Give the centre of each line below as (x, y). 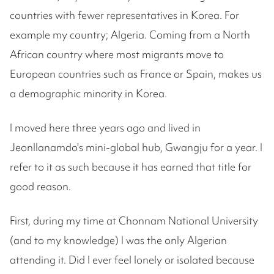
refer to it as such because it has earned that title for (131, 167)
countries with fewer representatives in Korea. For (124, 15)
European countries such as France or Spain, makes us (136, 74)
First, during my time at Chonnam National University (134, 220)
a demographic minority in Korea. (88, 93)
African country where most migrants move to (117, 54)
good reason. (40, 186)
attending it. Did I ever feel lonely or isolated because (132, 260)
